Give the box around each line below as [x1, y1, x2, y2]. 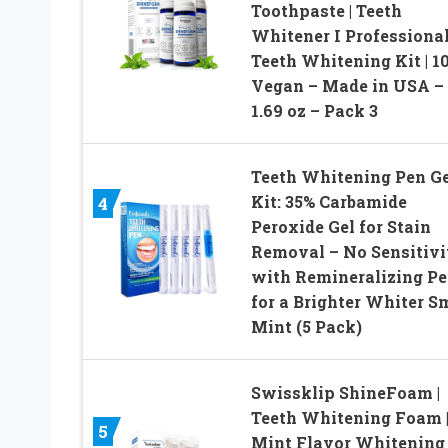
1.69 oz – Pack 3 [250, 100, 378, 122]
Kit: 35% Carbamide [250, 191, 407, 213]
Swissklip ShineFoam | [250, 382, 440, 404]
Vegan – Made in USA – [250, 75, 444, 97]
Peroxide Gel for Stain [250, 216, 431, 238]
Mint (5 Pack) [250, 316, 362, 338]
